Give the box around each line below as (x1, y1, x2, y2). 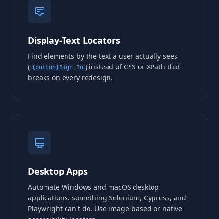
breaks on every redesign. (28, 72, 113, 82)
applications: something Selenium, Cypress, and (28, 193, 186, 202)
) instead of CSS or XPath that (85, 62, 180, 71)
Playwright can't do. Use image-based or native (28, 203, 182, 213)
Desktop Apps (28, 165, 88, 177)
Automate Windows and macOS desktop (28, 182, 159, 192)
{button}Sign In (32, 64, 83, 71)
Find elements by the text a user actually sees (28, 51, 177, 61)
